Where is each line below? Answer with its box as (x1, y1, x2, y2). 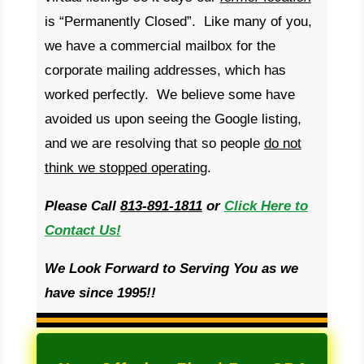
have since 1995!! (44, 285, 156, 301)
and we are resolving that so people (44, 136, 264, 151)
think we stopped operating (44, 160, 207, 175)
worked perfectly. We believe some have (44, 87, 295, 102)
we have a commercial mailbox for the (44, 38, 275, 54)
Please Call (44, 198, 120, 214)
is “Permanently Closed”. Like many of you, (44, 14, 312, 29)
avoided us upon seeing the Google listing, (44, 111, 301, 127)
